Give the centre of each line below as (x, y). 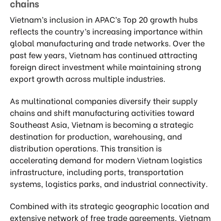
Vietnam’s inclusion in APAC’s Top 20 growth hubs (104, 19)
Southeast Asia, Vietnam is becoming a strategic (102, 124)
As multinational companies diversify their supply (104, 100)
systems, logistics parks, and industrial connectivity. (109, 183)
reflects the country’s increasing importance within (106, 31)
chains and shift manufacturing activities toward (102, 112)
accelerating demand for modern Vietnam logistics (106, 159)
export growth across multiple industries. (88, 78)
